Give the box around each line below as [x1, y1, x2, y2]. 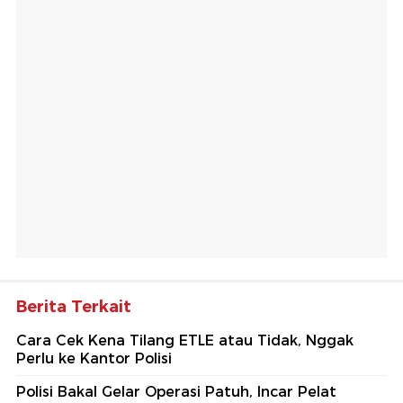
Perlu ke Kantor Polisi [16, 350, 172, 368]
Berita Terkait [16, 297, 131, 318]
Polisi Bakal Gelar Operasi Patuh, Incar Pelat [16, 383, 336, 401]
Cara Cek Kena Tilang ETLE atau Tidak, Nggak [16, 332, 354, 350]
